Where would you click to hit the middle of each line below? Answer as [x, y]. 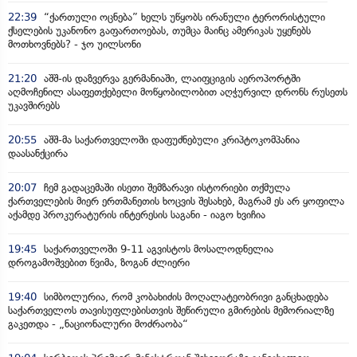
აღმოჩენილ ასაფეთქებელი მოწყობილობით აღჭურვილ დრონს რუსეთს [178, 92]
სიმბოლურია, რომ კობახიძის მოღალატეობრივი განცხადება [184, 297]
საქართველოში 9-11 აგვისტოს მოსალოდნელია [157, 249]
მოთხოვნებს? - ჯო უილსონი [75, 44]
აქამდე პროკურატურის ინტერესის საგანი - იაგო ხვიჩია [137, 215]
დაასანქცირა [38, 153]
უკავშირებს [34, 106]
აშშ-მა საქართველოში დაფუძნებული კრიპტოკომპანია [170, 140]
